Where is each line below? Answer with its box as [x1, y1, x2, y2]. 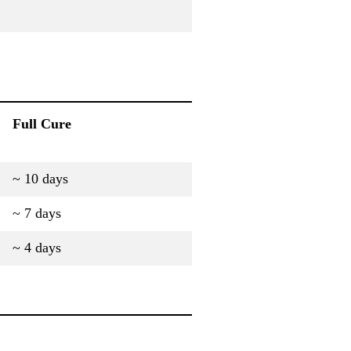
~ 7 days [13, 204, 61, 221]
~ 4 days [13, 239, 61, 255]
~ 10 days [13, 170, 68, 186]
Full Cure [13, 115, 71, 132]
